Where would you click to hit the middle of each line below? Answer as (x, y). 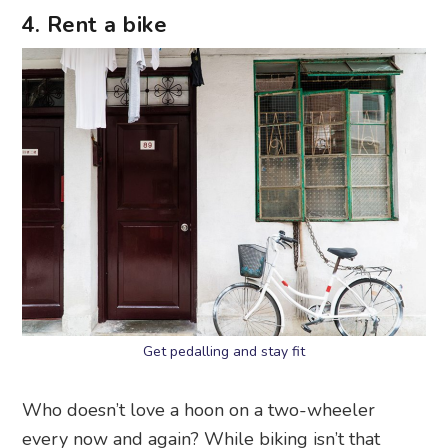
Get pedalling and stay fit (224, 351)
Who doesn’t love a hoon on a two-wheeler (199, 409)
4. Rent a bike (94, 24)
